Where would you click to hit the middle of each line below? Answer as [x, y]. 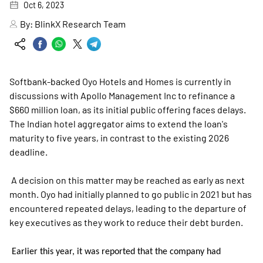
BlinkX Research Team [80, 24]
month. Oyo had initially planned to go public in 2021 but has [131, 194]
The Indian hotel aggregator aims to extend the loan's [119, 124]
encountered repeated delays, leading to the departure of [128, 208]
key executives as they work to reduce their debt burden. [126, 222]
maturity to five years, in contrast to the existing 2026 [119, 138]
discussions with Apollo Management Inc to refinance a [122, 95]
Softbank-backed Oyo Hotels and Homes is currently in [120, 81]
